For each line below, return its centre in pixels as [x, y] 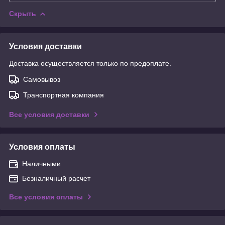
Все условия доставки [49, 114]
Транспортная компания [64, 95]
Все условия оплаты [46, 197]
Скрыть [23, 13]
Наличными [41, 163]
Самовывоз [42, 79]
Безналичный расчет [56, 178]
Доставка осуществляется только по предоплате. [90, 63]
